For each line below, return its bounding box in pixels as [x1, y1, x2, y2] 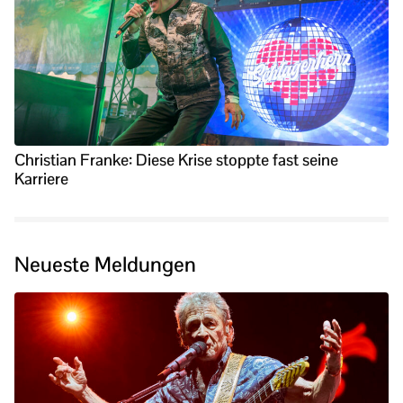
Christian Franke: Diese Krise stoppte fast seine [14, 148, 338, 170]
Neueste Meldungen [14, 250, 196, 278]
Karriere [14, 167, 68, 189]
